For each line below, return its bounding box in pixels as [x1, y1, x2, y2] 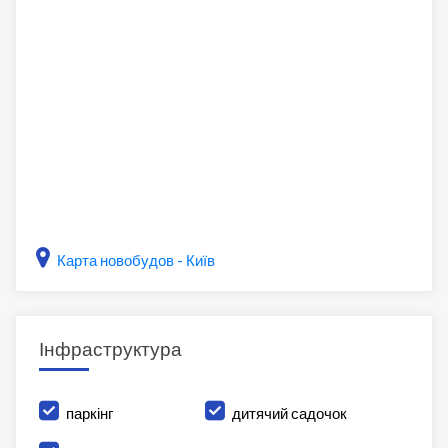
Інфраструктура [38, 337, 182, 361]
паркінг [65, 404, 113, 423]
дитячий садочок [232, 404, 348, 423]
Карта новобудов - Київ [57, 251, 215, 270]
